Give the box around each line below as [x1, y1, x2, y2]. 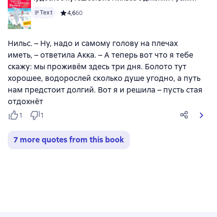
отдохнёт [8, 96, 43, 107]
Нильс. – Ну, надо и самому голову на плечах [8, 38, 178, 48]
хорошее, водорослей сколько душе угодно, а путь [8, 73, 201, 83]
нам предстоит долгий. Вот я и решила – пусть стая [8, 85, 202, 95]
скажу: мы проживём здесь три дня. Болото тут [8, 62, 186, 72]
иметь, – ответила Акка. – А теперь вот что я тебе [8, 50, 193, 60]
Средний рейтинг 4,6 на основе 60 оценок [59, 9, 181, 17]
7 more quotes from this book [14, 135, 124, 145]
